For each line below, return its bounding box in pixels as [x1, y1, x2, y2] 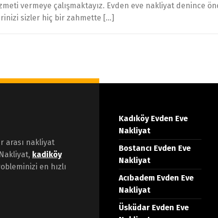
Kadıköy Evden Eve [119, 113, 188, 123]
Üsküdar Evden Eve [119, 202, 189, 212]
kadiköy [32, 149, 62, 159]
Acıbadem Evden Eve [119, 173, 194, 182]
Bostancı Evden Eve [119, 143, 191, 153]
